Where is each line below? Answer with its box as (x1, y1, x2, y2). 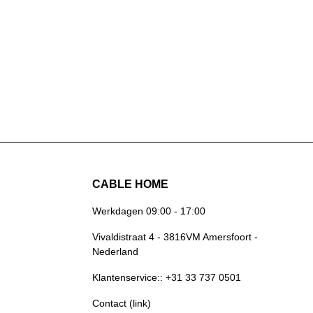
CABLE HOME (92, 178, 168, 190)
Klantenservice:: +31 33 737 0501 (92, 272, 241, 283)
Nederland (92, 246, 138, 257)
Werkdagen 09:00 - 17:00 (92, 205, 205, 217)
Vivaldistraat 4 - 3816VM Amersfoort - (92, 231, 258, 242)
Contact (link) (92, 298, 151, 309)
